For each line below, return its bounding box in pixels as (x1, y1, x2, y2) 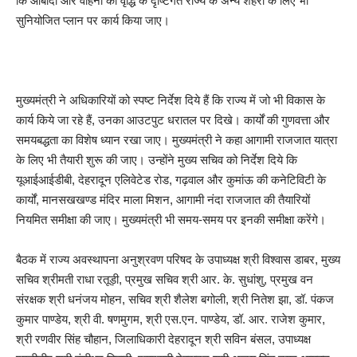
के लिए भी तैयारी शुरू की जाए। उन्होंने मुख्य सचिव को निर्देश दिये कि (16, 152, 297, 167)
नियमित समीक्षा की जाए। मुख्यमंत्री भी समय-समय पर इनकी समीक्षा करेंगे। (16, 212, 326, 226)
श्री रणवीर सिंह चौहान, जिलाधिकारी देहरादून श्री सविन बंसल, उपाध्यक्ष (16, 331, 311, 346)
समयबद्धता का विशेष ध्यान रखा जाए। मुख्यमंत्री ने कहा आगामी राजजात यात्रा (16, 132, 337, 147)
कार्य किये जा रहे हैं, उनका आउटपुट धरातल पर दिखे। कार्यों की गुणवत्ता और (16, 112, 330, 127)
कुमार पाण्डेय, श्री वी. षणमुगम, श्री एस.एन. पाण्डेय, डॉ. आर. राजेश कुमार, (16, 312, 325, 326)
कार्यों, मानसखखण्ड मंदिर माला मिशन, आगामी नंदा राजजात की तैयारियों (16, 192, 310, 206)
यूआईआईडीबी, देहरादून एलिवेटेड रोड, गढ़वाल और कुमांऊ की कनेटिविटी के (16, 172, 326, 186)
